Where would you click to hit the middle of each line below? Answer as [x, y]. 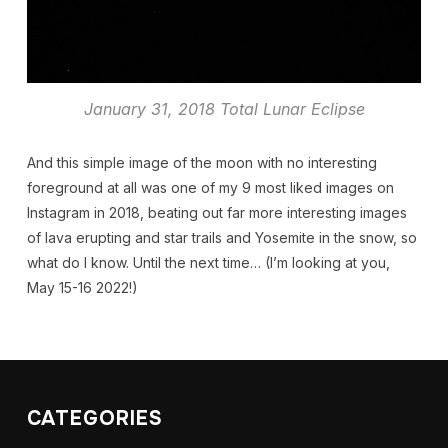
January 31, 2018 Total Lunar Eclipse [224, 108]
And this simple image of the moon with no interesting [201, 162]
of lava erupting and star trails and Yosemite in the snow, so [221, 237]
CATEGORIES [94, 418]
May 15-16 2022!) [82, 287]
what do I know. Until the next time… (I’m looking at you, [208, 262]
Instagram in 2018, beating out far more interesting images [216, 212]
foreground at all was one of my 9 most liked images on [210, 187]
